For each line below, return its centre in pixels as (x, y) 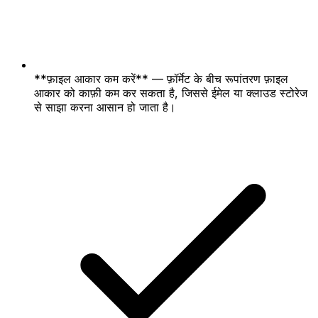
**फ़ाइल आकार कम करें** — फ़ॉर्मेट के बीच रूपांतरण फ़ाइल (161, 78)
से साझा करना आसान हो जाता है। (105, 107)
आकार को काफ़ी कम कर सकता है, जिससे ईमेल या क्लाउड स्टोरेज (171, 93)
